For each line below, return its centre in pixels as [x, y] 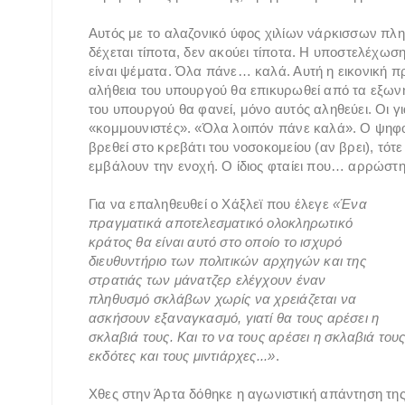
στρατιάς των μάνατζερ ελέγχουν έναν [207, 279]
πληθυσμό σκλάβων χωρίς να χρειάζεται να [223, 298]
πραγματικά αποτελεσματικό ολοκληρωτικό [221, 222]
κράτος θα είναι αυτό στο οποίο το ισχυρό [216, 241]
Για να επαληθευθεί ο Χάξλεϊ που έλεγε [209, 203]
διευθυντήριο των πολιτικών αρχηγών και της [227, 260]
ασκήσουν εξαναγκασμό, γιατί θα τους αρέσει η [234, 317]
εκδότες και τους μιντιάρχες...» [182, 355]
